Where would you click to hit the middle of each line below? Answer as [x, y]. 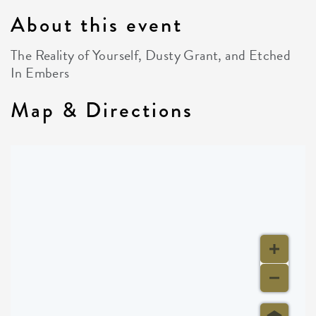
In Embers [40, 73]
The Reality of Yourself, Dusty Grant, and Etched [151, 55]
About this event [97, 25]
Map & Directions [102, 110]
